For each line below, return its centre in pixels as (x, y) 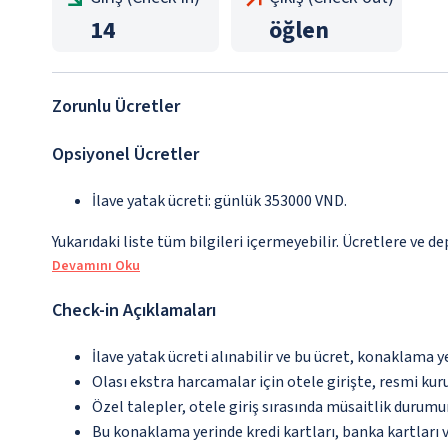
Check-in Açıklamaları (134, 311)
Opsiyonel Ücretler (125, 155)
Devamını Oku (96, 266)
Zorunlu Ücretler (116, 107)
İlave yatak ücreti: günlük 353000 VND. (219, 201)
